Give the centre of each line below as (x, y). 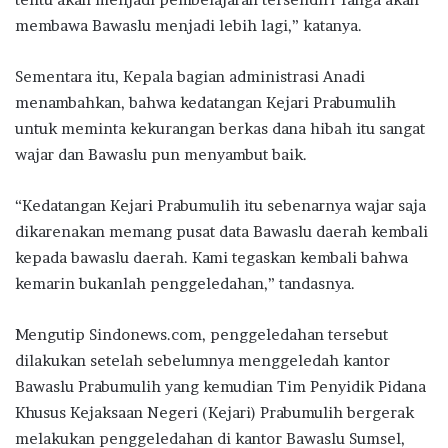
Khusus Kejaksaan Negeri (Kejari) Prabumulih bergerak (214, 412)
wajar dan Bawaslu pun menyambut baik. (161, 154)
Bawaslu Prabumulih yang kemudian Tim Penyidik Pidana (220, 386)
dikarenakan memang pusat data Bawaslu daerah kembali (221, 231)
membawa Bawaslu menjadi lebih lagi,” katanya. (188, 25)
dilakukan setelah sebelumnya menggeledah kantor (202, 360)
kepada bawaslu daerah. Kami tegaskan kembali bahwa (211, 257)
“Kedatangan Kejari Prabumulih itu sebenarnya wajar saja (220, 205)
